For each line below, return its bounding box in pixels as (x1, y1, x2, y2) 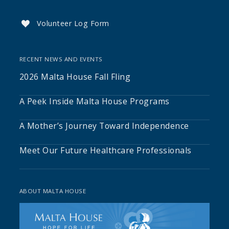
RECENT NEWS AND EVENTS (19, 55, 103, 63)
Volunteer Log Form (36, 18, 109, 29)
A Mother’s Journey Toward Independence (19, 120, 189, 132)
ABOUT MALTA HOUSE (19, 187, 86, 195)
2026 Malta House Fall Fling (19, 71, 131, 83)
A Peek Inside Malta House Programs (19, 96, 170, 107)
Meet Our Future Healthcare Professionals (19, 145, 192, 156)
